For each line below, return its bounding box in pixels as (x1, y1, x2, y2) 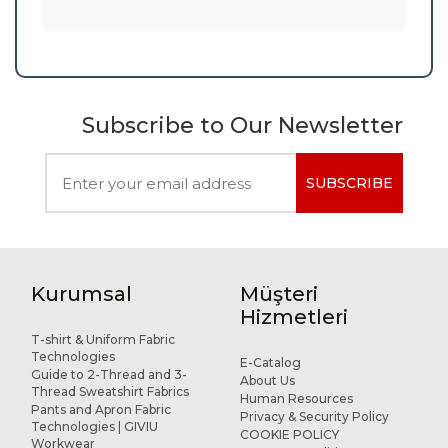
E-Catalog (239, 355, 301, 370)
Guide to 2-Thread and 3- (30, 367, 187, 382)
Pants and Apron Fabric (30, 402, 171, 417)
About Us (239, 373, 295, 388)
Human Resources (239, 391, 353, 406)
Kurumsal (30, 282, 132, 306)
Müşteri (239, 282, 318, 306)
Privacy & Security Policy (239, 409, 389, 424)
